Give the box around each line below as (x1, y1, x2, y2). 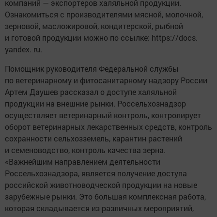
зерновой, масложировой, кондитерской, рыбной (5, 21, 183, 31)
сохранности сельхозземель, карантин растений (5, 133, 182, 144)
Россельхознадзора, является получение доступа (5, 168, 187, 179)
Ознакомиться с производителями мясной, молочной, (5, 9, 203, 20)
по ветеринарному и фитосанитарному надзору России (5, 75, 207, 86)
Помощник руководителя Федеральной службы (5, 63, 179, 74)
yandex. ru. (5, 44, 42, 55)
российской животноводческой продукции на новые (5, 180, 197, 190)
